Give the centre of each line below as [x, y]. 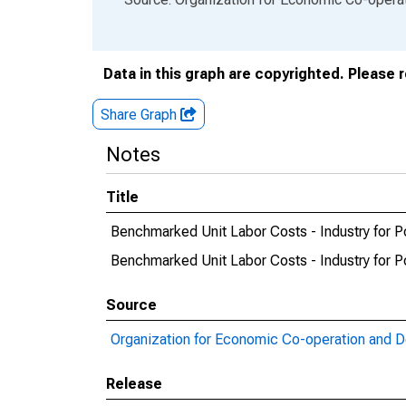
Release [134, 384]
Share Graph [140, 115]
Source [131, 305]
